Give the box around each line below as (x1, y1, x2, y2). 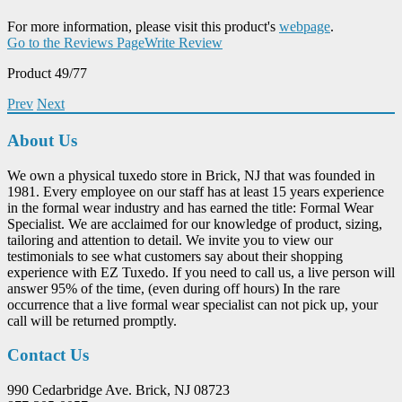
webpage (279, 19, 330, 35)
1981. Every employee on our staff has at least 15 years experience (7, 183, 384, 199)
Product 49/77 (7, 66, 87, 82)
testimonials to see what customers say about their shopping (7, 248, 343, 264)
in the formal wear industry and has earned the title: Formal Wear (7, 199, 373, 215)
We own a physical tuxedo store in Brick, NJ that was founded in (7, 167, 375, 183)
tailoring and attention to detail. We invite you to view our (7, 232, 333, 248)
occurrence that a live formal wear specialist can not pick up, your (7, 296, 378, 312)
